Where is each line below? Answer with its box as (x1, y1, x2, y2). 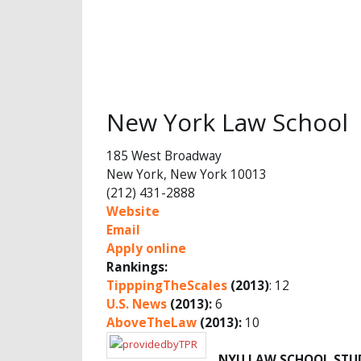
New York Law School (106, 105, 348, 139)
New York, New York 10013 (106, 165, 267, 183)
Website (106, 202, 160, 220)
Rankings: (106, 258, 168, 276)
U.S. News (106, 295, 167, 313)
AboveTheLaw (106, 313, 197, 331)
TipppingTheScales (106, 276, 227, 294)
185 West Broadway (106, 147, 222, 164)
